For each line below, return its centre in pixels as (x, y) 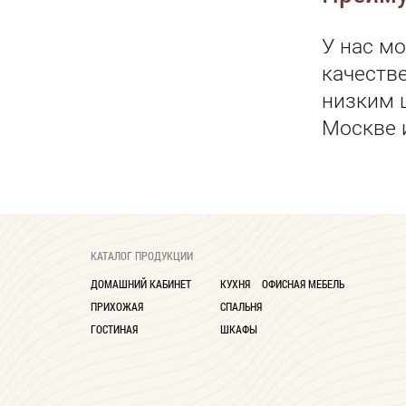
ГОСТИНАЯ (114, 329)
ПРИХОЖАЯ (117, 306)
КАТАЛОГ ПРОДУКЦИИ (142, 256)
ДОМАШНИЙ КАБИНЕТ (141, 284)
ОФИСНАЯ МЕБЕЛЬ (303, 284)
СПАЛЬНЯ (241, 306)
